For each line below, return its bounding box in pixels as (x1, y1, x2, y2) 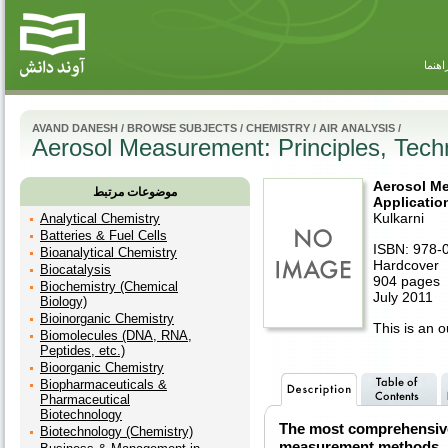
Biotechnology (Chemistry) (40, 424, 193, 439)
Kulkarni (373, 210, 424, 226)
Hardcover (373, 257, 439, 273)
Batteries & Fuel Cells (40, 228, 167, 243)
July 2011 (373, 289, 433, 305)
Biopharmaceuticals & (40, 377, 167, 392)
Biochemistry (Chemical (40, 279, 178, 294)
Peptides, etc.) (40, 343, 125, 358)
